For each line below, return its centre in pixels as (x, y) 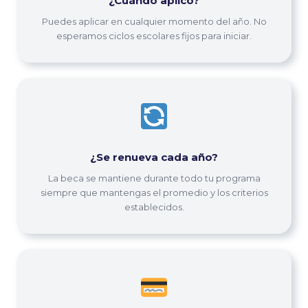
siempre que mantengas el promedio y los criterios (154, 192)
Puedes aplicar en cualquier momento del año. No (154, 21)
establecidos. (154, 207)
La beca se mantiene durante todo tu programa (154, 178)
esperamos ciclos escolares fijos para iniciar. (154, 35)
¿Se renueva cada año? (154, 157)
